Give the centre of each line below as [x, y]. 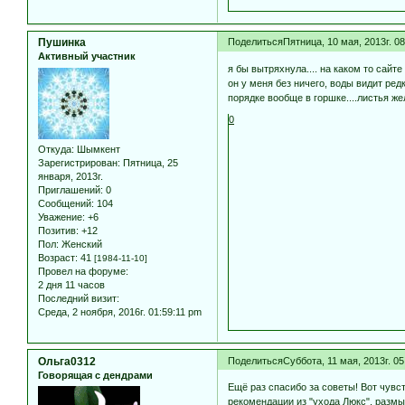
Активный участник [87, 57]
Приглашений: [71, 189]
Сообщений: [66, 203]
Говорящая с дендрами [95, 375]
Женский [80, 244]
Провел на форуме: [83, 271]
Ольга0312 [67, 361]
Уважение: [61, 217]
